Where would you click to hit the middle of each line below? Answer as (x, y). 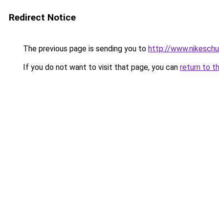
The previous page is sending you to (85, 49)
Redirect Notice (42, 17)
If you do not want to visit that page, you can (100, 67)
